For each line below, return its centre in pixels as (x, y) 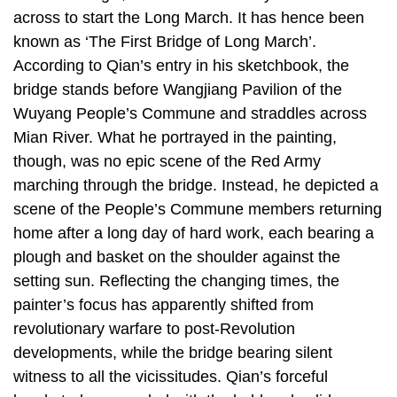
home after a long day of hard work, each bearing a (194, 234)
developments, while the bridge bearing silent (173, 353)
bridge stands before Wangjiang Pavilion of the (178, 90)
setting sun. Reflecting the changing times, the (176, 281)
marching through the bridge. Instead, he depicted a (196, 186)
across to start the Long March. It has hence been (189, 18)
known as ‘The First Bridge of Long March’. (165, 42)
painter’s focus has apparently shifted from (163, 305)
